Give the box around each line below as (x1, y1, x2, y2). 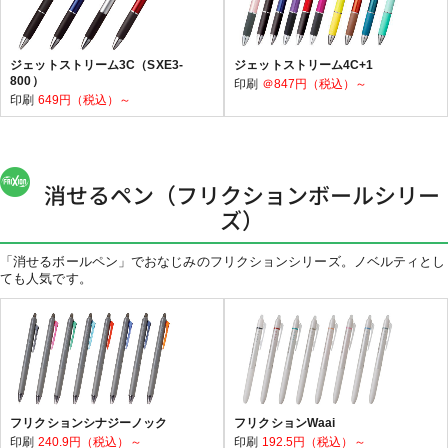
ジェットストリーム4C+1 (234, 57, 374, 72)
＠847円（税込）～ (261, 76, 368, 91)
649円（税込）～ (37, 92, 132, 107)
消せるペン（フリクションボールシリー (43, 177, 440, 210)
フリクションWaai (234, 415, 336, 430)
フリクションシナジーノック (10, 415, 168, 430)
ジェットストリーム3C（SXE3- (10, 57, 183, 72)
